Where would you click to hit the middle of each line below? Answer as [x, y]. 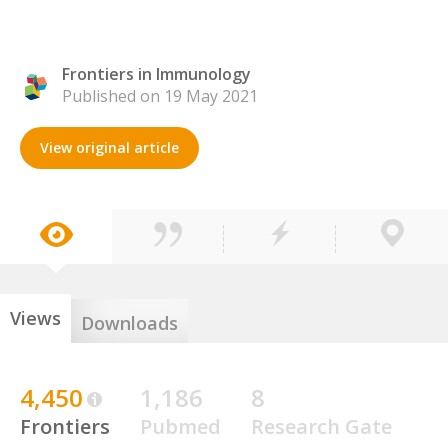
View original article [109, 147]
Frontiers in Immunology [156, 74]
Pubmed [180, 426]
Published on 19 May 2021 [160, 96]
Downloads [129, 323]
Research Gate [321, 426]
